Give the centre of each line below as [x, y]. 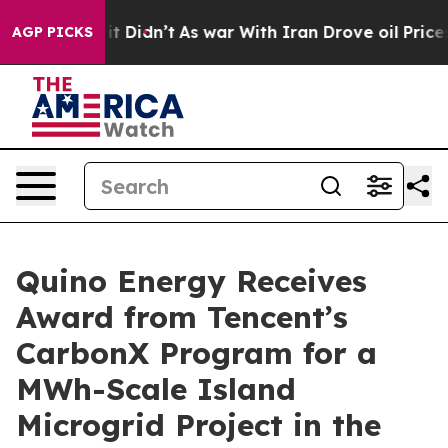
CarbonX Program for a [196, 353]
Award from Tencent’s [182, 317]
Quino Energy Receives [191, 281]
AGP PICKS [52, 32]
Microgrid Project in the [198, 425]
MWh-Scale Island [156, 389]
